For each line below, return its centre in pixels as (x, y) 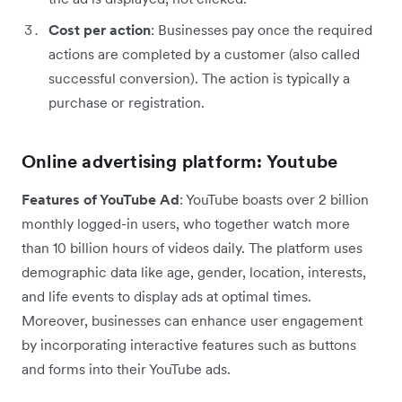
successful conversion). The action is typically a (199, 79)
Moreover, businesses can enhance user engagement (192, 321)
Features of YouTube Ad (100, 200)
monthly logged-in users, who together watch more (186, 224)
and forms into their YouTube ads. (126, 369)
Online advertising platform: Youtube (180, 162)
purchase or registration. (127, 103)
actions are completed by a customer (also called (204, 54)
